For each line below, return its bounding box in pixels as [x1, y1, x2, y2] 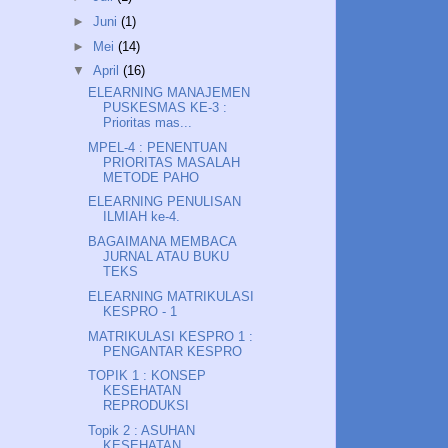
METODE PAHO [103, 169, 200, 185]
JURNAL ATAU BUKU [103, 249, 230, 265]
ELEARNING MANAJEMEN [88, 84, 251, 100]
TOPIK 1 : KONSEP [88, 368, 207, 384]
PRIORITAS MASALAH [103, 154, 241, 170]
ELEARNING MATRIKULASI [88, 288, 255, 304]
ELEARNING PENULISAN [88, 194, 242, 210]
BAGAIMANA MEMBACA [88, 234, 237, 250]
